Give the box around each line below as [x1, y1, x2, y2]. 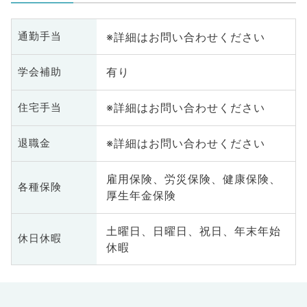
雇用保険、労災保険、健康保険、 [106, 172, 281, 186]
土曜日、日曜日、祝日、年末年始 [106, 223, 281, 238]
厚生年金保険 [106, 188, 176, 203]
